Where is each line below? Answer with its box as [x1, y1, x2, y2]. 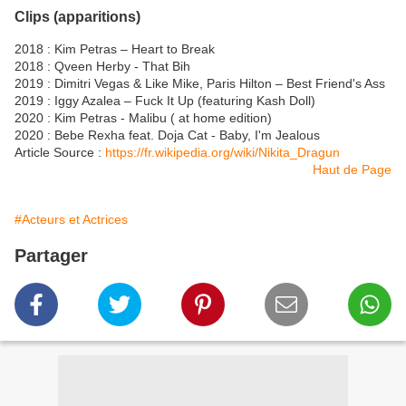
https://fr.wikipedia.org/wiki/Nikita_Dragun [105, 144, 340, 159]
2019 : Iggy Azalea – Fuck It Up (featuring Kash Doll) [14, 92, 315, 108]
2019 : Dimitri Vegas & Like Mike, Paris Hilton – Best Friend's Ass [14, 75, 385, 91]
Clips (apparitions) [14, 7, 140, 24]
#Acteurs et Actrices [14, 211, 128, 227]
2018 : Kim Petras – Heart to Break [14, 41, 215, 56]
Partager [14, 245, 88, 266]
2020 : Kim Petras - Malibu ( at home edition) [14, 110, 272, 125]
